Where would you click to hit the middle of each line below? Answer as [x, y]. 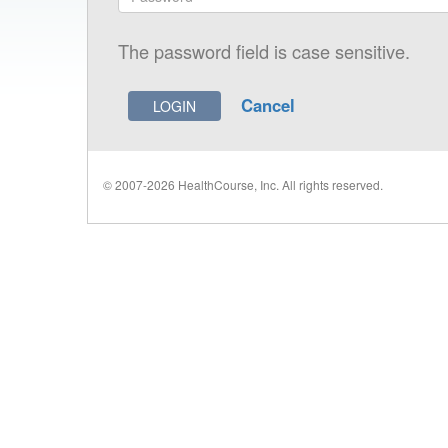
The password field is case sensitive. [264, 51]
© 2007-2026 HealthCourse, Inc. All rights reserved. [243, 184]
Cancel [268, 105]
